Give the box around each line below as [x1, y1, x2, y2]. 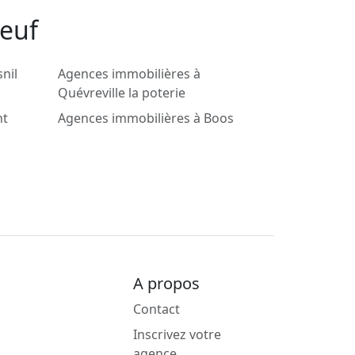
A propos [133, 273, 200, 295]
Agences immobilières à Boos [58, 109, 234, 128]
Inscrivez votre [133, 326, 221, 344]
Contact [133, 300, 180, 319]
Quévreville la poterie [58, 84, 185, 102]
